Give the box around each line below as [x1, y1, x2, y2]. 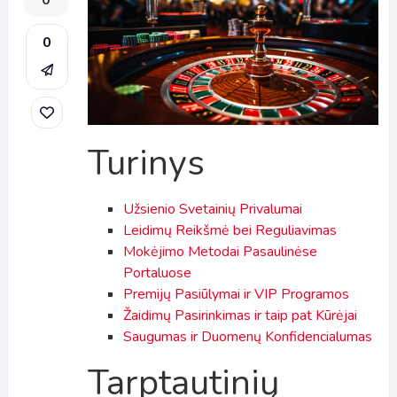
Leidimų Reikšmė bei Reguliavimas [122, 220, 337, 240]
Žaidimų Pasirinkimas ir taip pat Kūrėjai [122, 305, 357, 325]
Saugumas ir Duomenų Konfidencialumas [122, 326, 372, 346]
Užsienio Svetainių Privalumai [122, 198, 302, 219]
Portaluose [122, 262, 191, 283]
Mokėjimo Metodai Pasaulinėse [122, 241, 317, 261]
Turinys [87, 138, 205, 187]
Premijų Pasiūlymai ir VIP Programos [122, 284, 349, 304]
